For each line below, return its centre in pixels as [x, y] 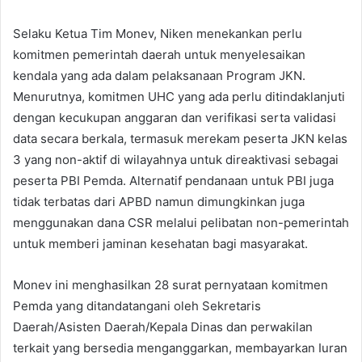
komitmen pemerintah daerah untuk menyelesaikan [159, 54]
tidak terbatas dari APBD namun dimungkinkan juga [159, 201]
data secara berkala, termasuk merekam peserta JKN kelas [180, 138]
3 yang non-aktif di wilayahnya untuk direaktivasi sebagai [176, 159]
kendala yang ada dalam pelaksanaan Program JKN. [159, 75]
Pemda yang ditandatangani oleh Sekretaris [137, 305]
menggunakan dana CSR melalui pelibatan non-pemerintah [181, 222]
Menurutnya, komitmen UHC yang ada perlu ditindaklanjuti [179, 96]
